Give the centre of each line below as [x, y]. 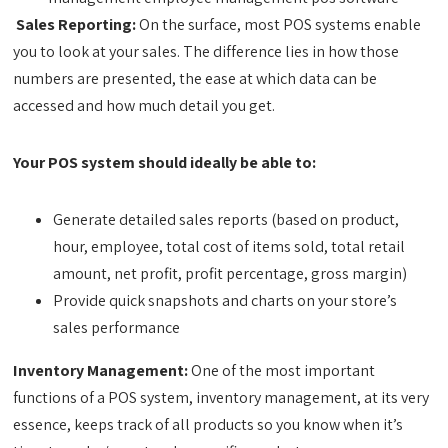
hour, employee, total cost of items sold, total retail [229, 246]
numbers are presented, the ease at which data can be [195, 78]
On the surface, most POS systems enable [280, 24]
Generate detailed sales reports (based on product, [226, 219]
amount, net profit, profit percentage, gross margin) [230, 273]
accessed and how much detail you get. [144, 105]
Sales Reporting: [78, 24]
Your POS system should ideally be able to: [165, 162]
